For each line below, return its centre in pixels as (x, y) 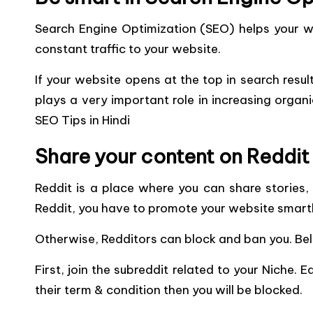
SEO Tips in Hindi (82, 120)
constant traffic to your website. (128, 49)
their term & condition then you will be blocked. (169, 290)
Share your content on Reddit (172, 156)
